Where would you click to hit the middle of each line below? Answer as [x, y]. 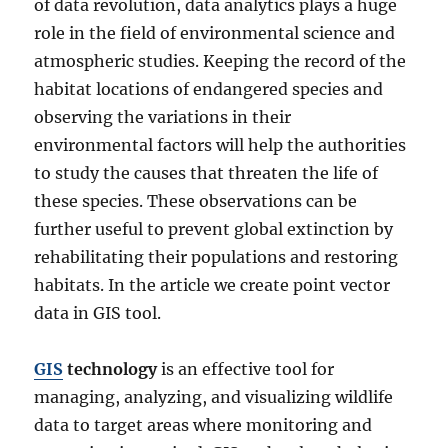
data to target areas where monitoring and [203, 425]
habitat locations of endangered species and [209, 89]
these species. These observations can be [196, 201]
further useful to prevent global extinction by [214, 229]
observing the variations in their [163, 117]
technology [110, 369]
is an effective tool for [246, 369]
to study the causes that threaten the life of [206, 173]
